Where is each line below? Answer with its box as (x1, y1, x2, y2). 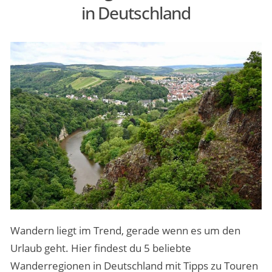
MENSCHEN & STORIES (12, 25, 126, 39)
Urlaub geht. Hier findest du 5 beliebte (10, 240, 191, 255)
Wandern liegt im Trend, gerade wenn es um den (10, 223, 240, 237)
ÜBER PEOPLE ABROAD (12, 67, 127, 81)
